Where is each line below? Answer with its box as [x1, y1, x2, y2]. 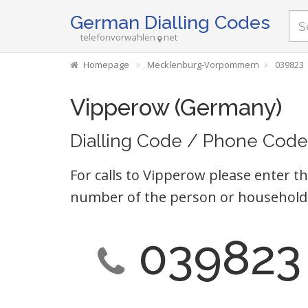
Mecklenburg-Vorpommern [147, 58, 259, 71]
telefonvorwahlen [80, 31, 155, 43]
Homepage [83, 58, 129, 71]
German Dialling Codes [70, 12, 270, 33]
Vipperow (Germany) [70, 94, 282, 121]
